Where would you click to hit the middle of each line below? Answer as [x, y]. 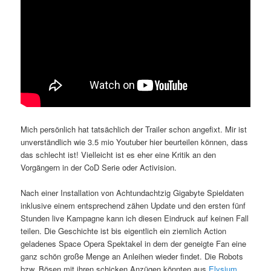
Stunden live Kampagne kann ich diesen [93, 218]
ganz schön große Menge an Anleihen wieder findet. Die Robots [132, 256]
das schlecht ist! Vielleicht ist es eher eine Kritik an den [119, 155]
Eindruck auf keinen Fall [207, 218]
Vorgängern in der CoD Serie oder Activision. [99, 168]
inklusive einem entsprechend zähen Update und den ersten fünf [133, 206]
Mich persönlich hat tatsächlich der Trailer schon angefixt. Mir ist [134, 129]
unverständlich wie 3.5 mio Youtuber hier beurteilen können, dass [135, 142]
